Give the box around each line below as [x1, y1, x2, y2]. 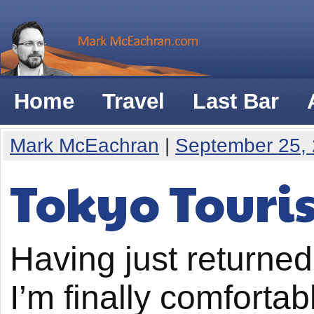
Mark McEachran [10, 135, 159, 156]
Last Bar [193, 89, 279, 114]
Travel [102, 89, 165, 114]
